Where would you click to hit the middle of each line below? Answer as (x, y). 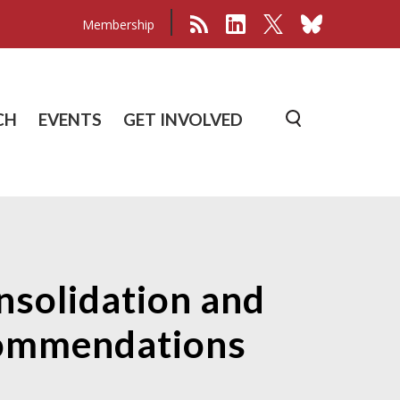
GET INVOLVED (183, 119)
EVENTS (71, 119)
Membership (118, 24)
